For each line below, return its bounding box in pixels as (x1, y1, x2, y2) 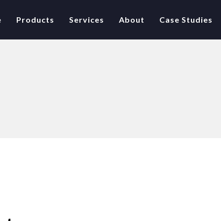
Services (69, 15, 104, 24)
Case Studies (159, 15, 213, 24)
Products (16, 15, 54, 24)
